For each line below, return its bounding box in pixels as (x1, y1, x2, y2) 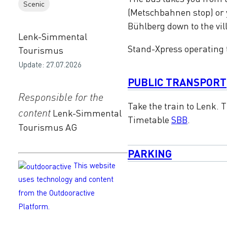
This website (71, 160, 116, 170)
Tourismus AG (18, 121, 77, 133)
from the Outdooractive (18, 188, 95, 198)
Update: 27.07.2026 (18, 59, 82, 69)
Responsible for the (18, 90, 103, 103)
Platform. (18, 202, 50, 211)
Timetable (128, 113, 171, 125)
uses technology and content (18, 174, 113, 184)
